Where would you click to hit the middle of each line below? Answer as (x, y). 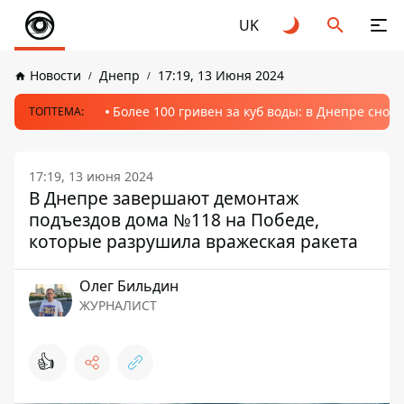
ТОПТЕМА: (56, 111)
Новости (55, 75)
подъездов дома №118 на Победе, (174, 220)
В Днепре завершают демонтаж (164, 198)
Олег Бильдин (129, 286)
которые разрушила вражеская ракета (193, 241)
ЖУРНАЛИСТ (118, 305)
